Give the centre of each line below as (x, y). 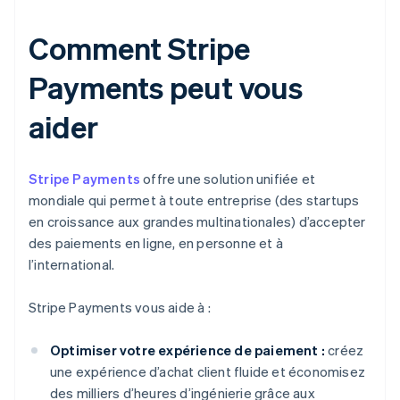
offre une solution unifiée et (228, 179)
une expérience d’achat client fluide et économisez (208, 372)
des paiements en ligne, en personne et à (156, 243)
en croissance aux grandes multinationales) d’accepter (197, 222)
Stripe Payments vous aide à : (120, 308)
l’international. (72, 265)
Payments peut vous (166, 87)
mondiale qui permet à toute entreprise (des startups (194, 200)
